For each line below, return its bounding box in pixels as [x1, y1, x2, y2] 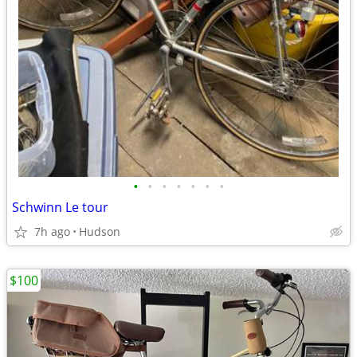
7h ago [34, 224, 70, 239]
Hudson [79, 224, 120, 239]
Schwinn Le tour [12, 198, 108, 216]
